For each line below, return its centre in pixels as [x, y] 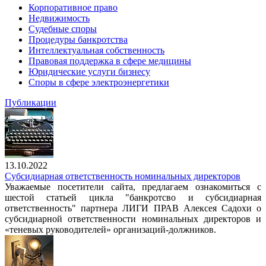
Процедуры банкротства [78, 39]
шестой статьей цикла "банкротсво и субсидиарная [133, 197]
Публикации [31, 102]
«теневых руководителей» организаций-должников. [112, 229]
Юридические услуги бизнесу [89, 72]
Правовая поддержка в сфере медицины [110, 61]
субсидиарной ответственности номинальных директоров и [133, 219]
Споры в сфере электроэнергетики [99, 82]
